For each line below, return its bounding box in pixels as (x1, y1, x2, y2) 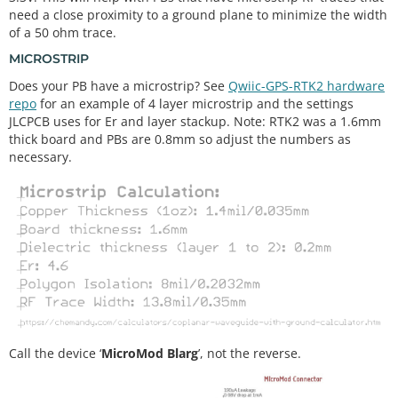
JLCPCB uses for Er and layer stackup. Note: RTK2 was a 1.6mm (9, 112, 381, 130)
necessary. (9, 147, 72, 165)
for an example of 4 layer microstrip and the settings (36, 94, 354, 112)
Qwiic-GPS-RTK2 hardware (228, 76, 385, 94)
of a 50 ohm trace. (9, 23, 116, 41)
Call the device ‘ (9, 344, 101, 362)
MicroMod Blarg (101, 344, 198, 362)
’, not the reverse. (198, 344, 301, 362)
